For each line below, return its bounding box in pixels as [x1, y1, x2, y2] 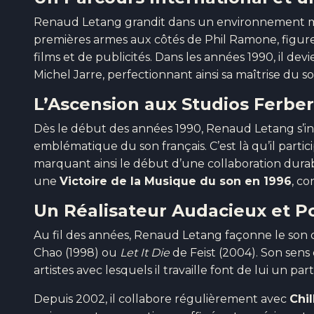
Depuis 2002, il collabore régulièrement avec [34, 292, 289, 306]
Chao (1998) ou [34, 246, 120, 260]
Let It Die [120, 246, 170, 260]
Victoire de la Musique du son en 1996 [60, 175, 292, 189]
